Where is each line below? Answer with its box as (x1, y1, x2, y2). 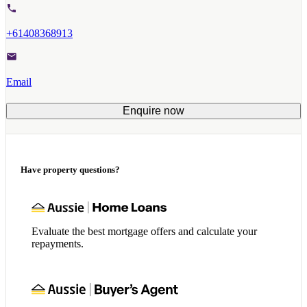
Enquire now (123, 105, 184, 117)
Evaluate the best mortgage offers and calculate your (32, 225, 257, 237)
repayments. (32, 237, 84, 249)
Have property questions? (21, 164, 120, 175)
